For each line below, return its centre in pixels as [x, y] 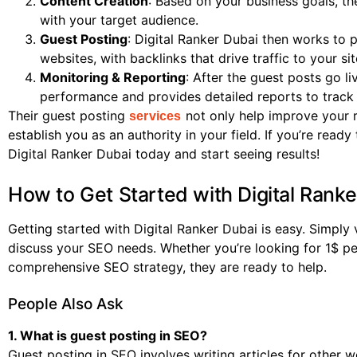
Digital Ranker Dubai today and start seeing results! [164, 154]
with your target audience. [119, 20]
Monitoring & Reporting [113, 78]
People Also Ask [66, 304]
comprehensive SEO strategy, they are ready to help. [167, 267]
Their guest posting [69, 116]
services [155, 116]
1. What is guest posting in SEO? [108, 336]
